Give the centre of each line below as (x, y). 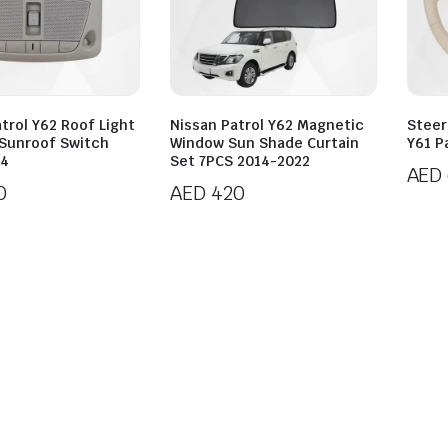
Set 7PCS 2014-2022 (240, 161)
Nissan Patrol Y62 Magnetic (267, 125)
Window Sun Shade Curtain (265, 143)
